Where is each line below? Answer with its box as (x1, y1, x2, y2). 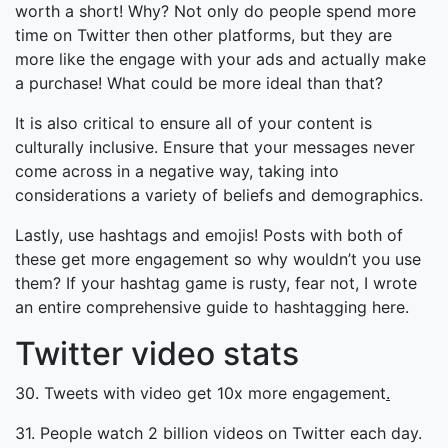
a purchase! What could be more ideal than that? (15, 73, 383, 94)
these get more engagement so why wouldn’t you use (15, 249, 421, 270)
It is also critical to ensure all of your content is (15, 113, 372, 134)
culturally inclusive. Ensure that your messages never (15, 137, 415, 158)
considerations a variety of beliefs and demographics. (15, 185, 423, 206)
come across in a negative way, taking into (15, 161, 339, 182)
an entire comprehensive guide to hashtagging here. (15, 297, 409, 318)
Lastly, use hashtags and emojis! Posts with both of (15, 225, 403, 246)
